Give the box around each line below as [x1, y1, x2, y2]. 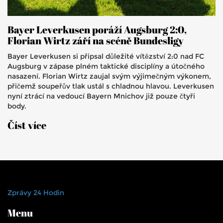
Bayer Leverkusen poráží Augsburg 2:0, [7, 23, 187, 37]
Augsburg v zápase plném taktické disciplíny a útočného [7, 62, 205, 71]
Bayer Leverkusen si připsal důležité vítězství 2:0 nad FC [7, 52, 204, 61]
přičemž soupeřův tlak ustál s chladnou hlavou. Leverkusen [7, 82, 214, 91]
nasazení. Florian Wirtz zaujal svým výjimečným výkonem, [7, 72, 211, 81]
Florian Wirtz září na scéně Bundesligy [7, 34, 184, 48]
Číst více [7, 118, 46, 132]
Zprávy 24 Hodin [7, 188, 64, 198]
